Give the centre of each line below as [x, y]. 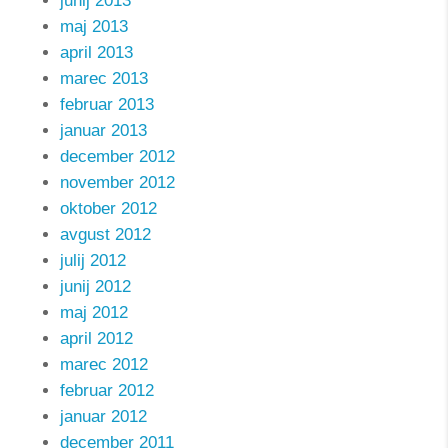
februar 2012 [107, 390]
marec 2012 [104, 364]
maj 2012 [94, 312]
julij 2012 [93, 260]
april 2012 [96, 338]
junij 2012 [95, 286]
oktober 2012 [108, 208]
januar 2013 [103, 130]
